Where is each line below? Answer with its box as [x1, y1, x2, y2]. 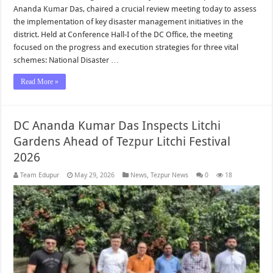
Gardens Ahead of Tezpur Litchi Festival [13, 134, 231, 149]
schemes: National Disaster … [13, 55, 119, 65]
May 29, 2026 [74, 171, 115, 180]
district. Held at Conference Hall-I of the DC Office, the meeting [13, 30, 233, 40]
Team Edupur [20, 171, 60, 180]
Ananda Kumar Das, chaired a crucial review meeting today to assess [13, 4, 257, 14]
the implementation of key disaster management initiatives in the [13, 17, 244, 27]
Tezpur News [151, 171, 189, 180]
